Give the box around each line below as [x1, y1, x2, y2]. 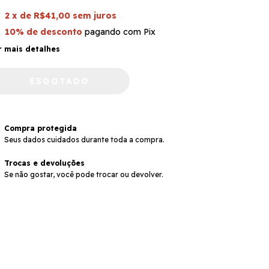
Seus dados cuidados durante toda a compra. [4, 135, 165, 145]
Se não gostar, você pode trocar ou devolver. [4, 170, 163, 180]
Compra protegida [4, 124, 77, 133]
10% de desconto [4, 26, 82, 37]
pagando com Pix [82, 26, 156, 37]
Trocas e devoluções [4, 159, 85, 168]
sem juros [72, 10, 116, 21]
